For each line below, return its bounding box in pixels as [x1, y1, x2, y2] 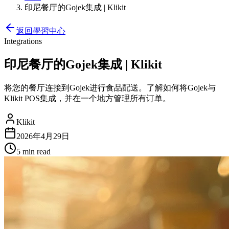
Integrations [4, 37, 42, 45]
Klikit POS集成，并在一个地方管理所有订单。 [4, 94, 171, 103]
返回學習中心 [16, 27, 65, 35]
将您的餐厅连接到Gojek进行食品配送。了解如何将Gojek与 [4, 83, 216, 92]
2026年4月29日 [16, 131, 70, 141]
